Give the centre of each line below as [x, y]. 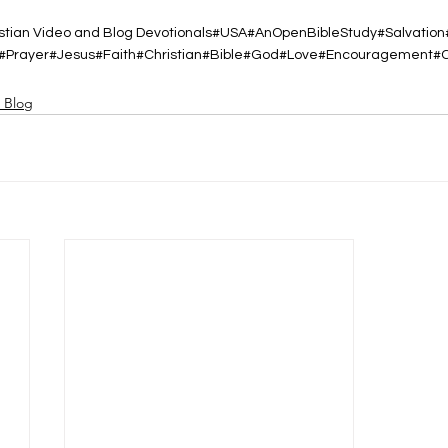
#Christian [169, 55]
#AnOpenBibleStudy [312, 33]
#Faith [115, 55]
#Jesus [72, 55]
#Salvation [411, 33]
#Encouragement [375, 55]
